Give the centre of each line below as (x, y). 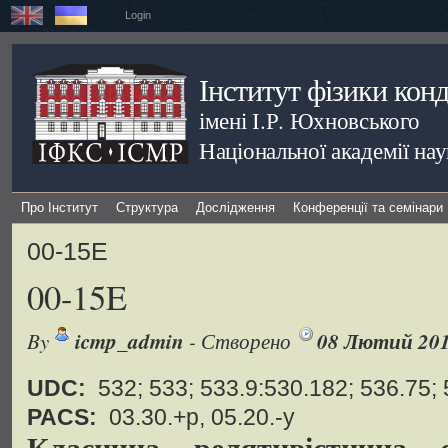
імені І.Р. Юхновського (309, 120)
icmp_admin (129, 341)
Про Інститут (59, 207)
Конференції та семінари (368, 207)
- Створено (240, 340)
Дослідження (235, 207)
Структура (147, 207)
